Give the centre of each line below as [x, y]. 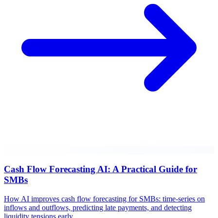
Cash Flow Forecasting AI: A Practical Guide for [100, 169]
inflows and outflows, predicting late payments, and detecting [98, 207]
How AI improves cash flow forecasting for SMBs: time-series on [104, 199]
